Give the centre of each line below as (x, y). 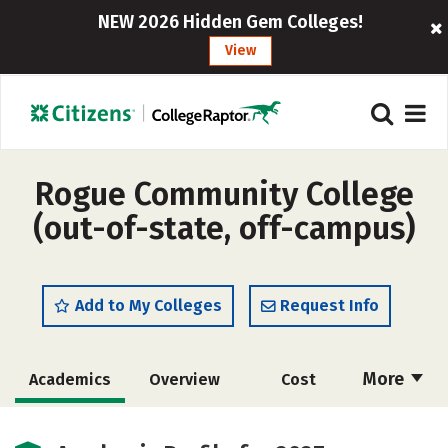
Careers (298, 425)
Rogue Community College (224, 194)
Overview (184, 379)
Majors (70, 425)
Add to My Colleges (148, 305)
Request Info (329, 305)
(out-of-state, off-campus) (224, 228)
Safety (184, 425)
